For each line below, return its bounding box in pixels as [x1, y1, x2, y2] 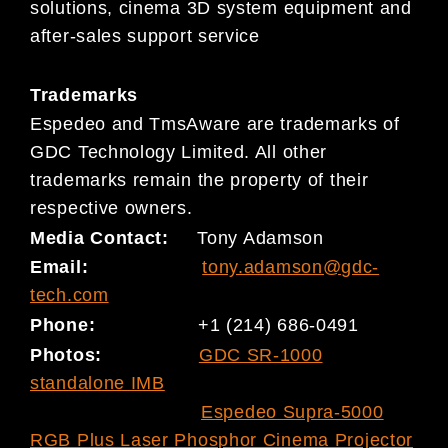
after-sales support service [30, 25, 260, 46]
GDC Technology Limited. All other [30, 142, 328, 163]
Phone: [30, 315, 96, 336]
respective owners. [30, 198, 193, 219]
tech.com [30, 285, 109, 306]
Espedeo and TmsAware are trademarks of [30, 114, 400, 135]
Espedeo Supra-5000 [201, 402, 384, 423]
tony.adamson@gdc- [202, 257, 380, 278]
